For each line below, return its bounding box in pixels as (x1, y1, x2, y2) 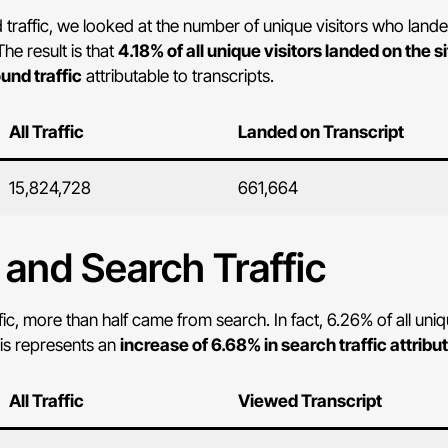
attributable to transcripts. (82, 64, 275, 86)
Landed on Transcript (237, 120, 404, 142)
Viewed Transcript (237, 390, 382, 412)
